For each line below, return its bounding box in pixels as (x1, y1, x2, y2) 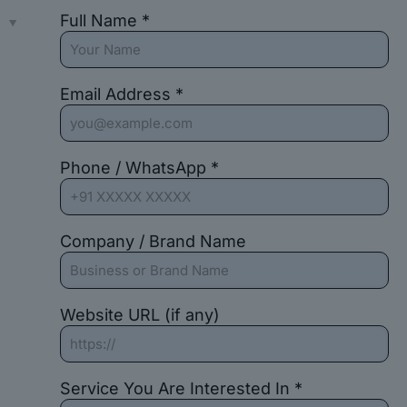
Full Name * (59, 11, 150, 30)
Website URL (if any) (59, 305, 220, 324)
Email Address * (59, 84, 184, 104)
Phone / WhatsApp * (59, 158, 219, 177)
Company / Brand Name (59, 232, 246, 251)
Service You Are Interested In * (59, 379, 303, 398)
